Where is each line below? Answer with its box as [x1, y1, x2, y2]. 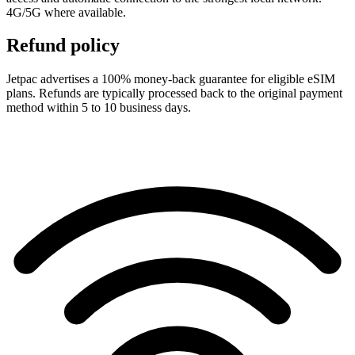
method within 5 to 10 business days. [6, 101, 191, 115]
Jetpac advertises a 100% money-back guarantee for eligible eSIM [6, 72, 335, 86]
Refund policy [6, 35, 120, 56]
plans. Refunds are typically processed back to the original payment [6, 86, 342, 101]
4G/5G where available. [6, 5, 126, 19]
